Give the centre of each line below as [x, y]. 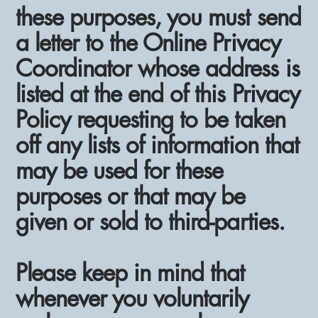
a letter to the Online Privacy [148, 43]
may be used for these [120, 170]
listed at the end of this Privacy [158, 94]
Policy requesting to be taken [150, 119]
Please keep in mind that [130, 273]
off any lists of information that [157, 145]
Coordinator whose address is [158, 68]
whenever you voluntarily [132, 298]
